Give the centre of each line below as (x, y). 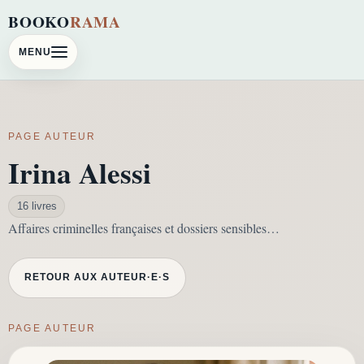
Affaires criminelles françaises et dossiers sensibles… (144, 227)
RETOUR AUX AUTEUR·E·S (97, 277)
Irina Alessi (80, 172)
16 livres (37, 206)
